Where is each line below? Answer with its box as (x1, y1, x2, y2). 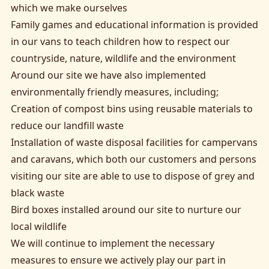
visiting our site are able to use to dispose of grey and (10, 169, 255, 183)
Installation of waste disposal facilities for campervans (10, 135, 258, 149)
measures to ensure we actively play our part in (10, 253, 226, 267)
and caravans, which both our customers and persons (10, 152, 256, 166)
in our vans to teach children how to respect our (10, 34, 230, 48)
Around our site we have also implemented (10, 68, 206, 82)
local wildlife (10, 219, 67, 233)
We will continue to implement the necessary (10, 236, 214, 250)
